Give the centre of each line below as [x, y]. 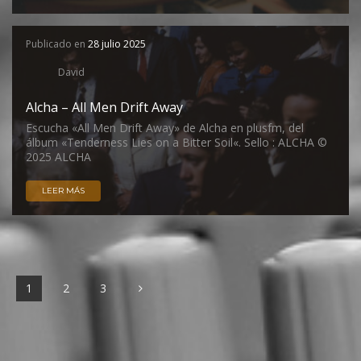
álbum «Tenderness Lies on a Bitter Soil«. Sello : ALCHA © [176, 142]
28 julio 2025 [117, 44]
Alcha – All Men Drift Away [104, 107]
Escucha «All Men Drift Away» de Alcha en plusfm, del [165, 128]
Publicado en [57, 44]
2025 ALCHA [58, 157]
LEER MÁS [63, 191]
